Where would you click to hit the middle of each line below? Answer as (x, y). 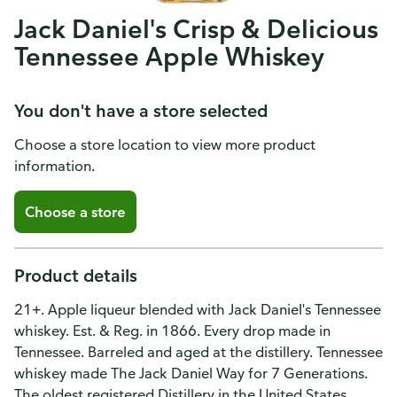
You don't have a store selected (141, 110)
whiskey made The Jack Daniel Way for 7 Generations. (191, 373)
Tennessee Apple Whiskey (170, 56)
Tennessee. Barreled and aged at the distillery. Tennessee (198, 352)
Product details (76, 275)
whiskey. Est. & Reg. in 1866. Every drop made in (172, 331)
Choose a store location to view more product (165, 144)
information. (54, 166)
